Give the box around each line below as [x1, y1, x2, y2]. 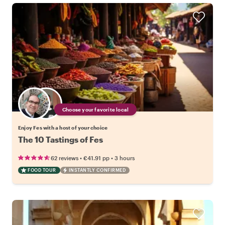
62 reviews [51, 155, 78, 162]
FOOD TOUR [28, 167, 56, 173]
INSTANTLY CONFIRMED [68, 167, 126, 173]
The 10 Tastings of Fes [18, 135, 103, 145]
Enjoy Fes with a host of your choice [18, 125, 108, 131]
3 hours [115, 155, 135, 162]
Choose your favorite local [62, 106, 129, 113]
